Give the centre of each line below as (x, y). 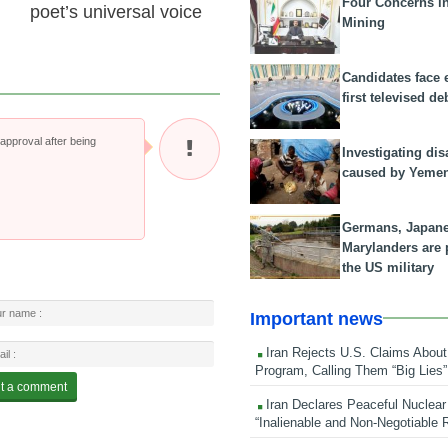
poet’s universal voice (115, 12)
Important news (317, 318)
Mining (364, 22)
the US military (388, 267)
